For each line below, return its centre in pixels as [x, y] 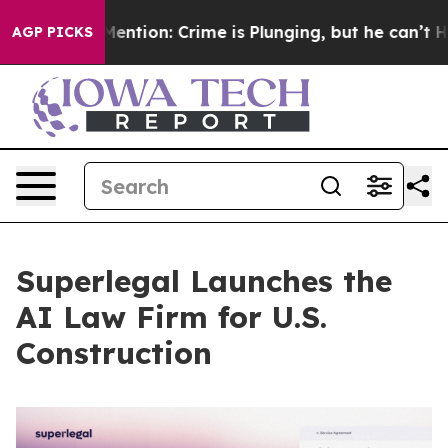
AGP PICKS [52, 32]
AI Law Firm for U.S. [171, 317]
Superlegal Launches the [204, 281]
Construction [114, 353]
